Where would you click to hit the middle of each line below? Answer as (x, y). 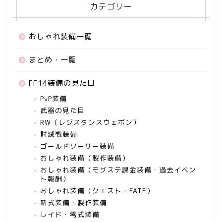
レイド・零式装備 (70, 215)
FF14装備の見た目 (62, 83)
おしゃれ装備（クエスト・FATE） (97, 191)
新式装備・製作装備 (74, 203)
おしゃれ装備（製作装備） (85, 158)
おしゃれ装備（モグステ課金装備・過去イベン (118, 170)
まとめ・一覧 (53, 60)
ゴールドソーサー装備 (77, 146)
